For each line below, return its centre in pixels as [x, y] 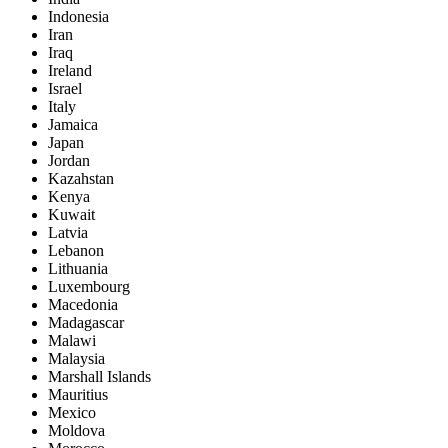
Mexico [72, 413]
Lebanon [76, 251]
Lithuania [78, 269]
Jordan [69, 161]
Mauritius [78, 395]
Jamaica [73, 125]
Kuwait [71, 215]
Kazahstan [81, 179]
